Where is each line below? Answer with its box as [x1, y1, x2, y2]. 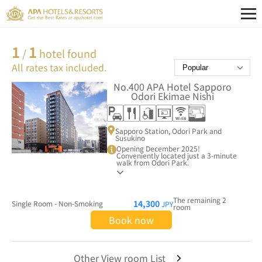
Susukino [115, 132, 146, 143]
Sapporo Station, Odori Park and [115, 125, 222, 136]
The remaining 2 [173, 194, 227, 205]
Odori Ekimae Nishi [131, 88, 215, 103]
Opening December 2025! [116, 143, 201, 153]
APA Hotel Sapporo [147, 79, 232, 94]
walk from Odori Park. [116, 157, 189, 167]
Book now [108, 212, 154, 227]
